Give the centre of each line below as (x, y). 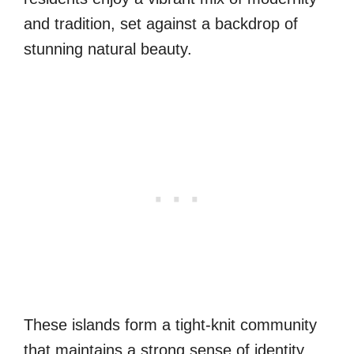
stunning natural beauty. (108, 49)
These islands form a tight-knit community (170, 324)
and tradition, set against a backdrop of (161, 23)
